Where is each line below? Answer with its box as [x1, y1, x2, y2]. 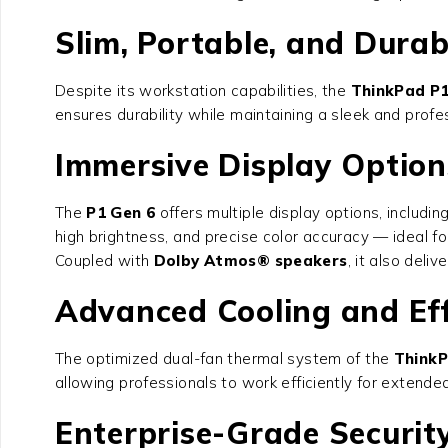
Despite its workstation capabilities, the [54, 81, 351, 101]
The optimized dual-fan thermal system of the [54, 349, 394, 369]
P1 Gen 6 [86, 203, 156, 223]
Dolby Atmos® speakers [153, 251, 348, 271]
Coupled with [54, 251, 154, 271]
